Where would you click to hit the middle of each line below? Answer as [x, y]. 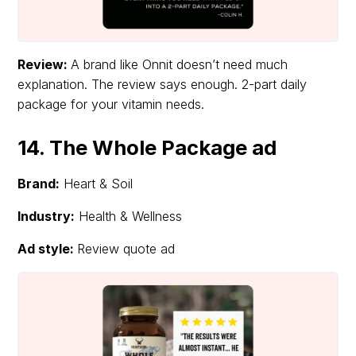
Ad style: [48, 248]
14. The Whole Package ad [147, 147]
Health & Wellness [129, 216]
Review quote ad [126, 248]
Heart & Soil [97, 183]
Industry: [46, 216]
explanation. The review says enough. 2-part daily [163, 84]
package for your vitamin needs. [111, 104]
